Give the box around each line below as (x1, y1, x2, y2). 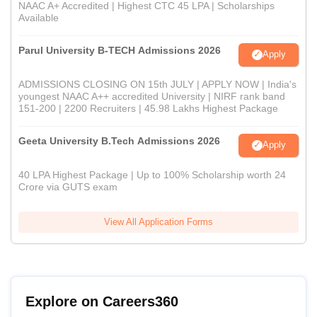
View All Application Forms (104, 216, 213, 227)
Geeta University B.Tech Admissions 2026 (18, 134, 220, 146)
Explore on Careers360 (25, 293, 178, 309)
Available (18, 11, 59, 23)
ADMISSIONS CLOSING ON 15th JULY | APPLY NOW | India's (18, 78, 296, 90)
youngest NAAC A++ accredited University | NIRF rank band (18, 90, 285, 102)
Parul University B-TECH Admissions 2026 (18, 44, 221, 56)
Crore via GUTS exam (18, 180, 117, 192)
